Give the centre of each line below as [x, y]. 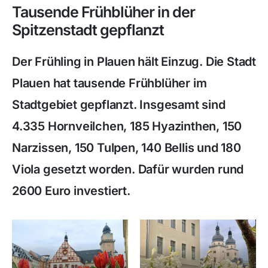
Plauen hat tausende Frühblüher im [109, 83]
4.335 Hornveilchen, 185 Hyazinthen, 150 [127, 126]
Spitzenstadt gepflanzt [88, 30]
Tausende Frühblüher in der [103, 12]
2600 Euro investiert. [71, 191]
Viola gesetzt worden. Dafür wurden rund [128, 169]
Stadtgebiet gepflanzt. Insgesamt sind [119, 105]
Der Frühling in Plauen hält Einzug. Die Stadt [134, 62]
